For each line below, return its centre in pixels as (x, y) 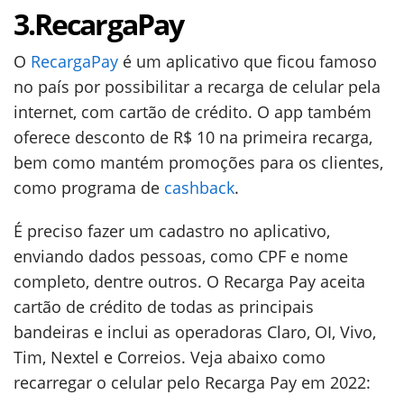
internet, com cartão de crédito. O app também (193, 112)
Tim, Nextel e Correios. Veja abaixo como (170, 358)
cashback (199, 188)
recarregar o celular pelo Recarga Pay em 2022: (192, 383)
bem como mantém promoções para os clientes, (198, 163)
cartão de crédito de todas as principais (164, 307)
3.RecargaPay (98, 24)
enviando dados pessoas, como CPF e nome (181, 257)
